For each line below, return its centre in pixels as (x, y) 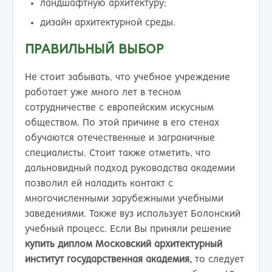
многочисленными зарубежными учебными (124, 199)
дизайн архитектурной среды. (108, 22)
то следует (219, 259)
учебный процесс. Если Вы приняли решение (128, 229)
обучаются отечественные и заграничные (120, 138)
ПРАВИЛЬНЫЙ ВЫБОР (94, 49)
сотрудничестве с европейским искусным (119, 107)
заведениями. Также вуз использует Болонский (133, 214)
